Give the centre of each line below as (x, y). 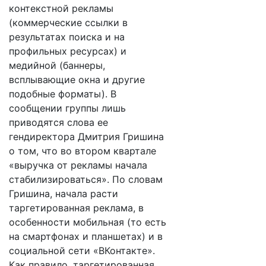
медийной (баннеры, (57, 65)
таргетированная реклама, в (76, 208)
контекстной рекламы (61, 8)
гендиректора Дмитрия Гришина (86, 137)
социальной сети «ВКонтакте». (82, 251)
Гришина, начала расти (64, 194)
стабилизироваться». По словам (86, 179)
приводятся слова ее (58, 122)
